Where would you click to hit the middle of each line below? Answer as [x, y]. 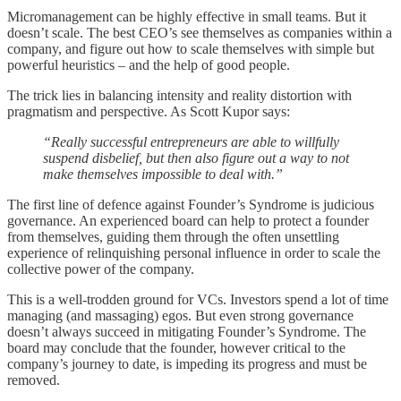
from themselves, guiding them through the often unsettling [173, 236]
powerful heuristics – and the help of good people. [149, 64]
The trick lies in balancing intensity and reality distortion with [179, 95]
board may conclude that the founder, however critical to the [176, 347]
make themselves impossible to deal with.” [163, 174]
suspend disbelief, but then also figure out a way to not [196, 158]
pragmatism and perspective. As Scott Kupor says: [149, 111]
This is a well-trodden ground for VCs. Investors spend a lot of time [198, 299]
